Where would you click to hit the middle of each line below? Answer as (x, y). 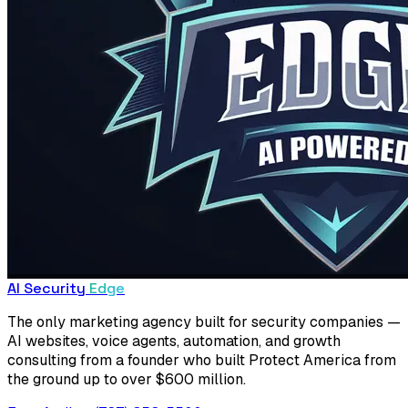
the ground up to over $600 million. (127, 380)
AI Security (46, 289)
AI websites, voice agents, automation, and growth (174, 342)
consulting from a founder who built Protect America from (202, 361)
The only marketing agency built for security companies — (204, 322)
